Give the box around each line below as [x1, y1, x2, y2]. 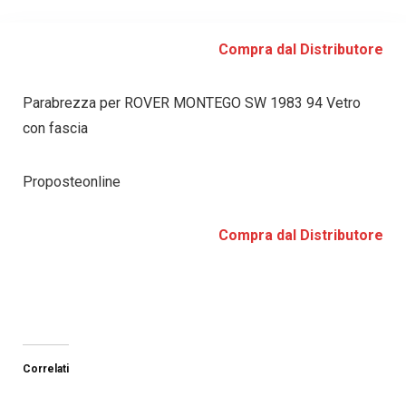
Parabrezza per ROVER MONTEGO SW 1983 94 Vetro [22, 94, 361, 112]
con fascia [22, 120, 88, 138]
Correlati [22, 362, 69, 376]
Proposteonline [22, 173, 121, 191]
